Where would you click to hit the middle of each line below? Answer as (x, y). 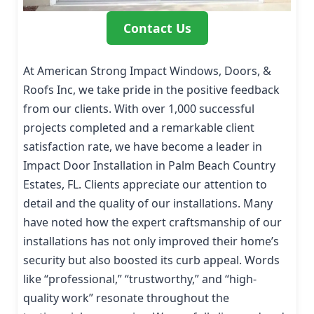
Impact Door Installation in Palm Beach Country (149, 165)
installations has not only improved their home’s (151, 241)
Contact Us (157, 28)
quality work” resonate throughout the (126, 298)
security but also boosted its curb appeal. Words (151, 260)
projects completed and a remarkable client (139, 127)
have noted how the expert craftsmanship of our (152, 222)
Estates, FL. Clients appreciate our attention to (145, 184)
